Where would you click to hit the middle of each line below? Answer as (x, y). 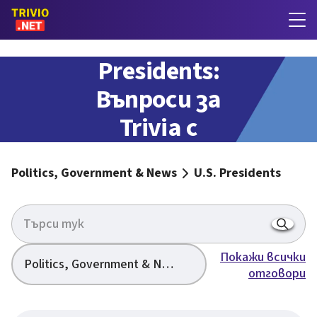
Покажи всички (263, 257)
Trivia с (158, 127)
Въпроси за (158, 99)
